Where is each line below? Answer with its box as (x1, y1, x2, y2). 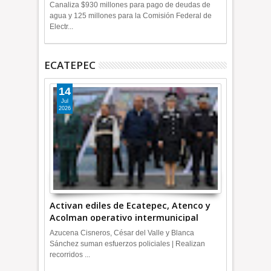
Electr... (50, 22, 74, 31)
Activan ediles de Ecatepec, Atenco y (50, 199, 211, 211)
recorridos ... (50, 250, 91, 259)
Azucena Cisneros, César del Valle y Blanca (50, 228, 195, 237)
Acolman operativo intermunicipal (50, 211, 199, 223)
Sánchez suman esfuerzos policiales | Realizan (50, 239, 206, 248)
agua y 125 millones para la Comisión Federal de (50, 11, 212, 20)
